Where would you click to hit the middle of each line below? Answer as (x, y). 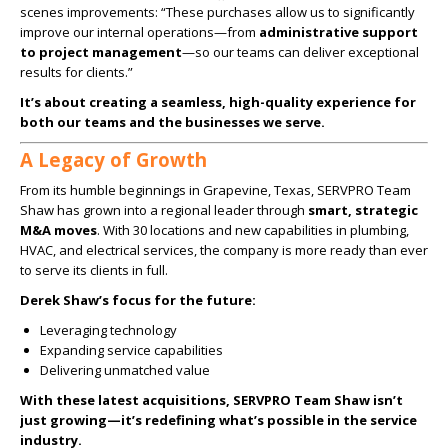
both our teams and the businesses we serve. (172, 121)
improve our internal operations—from (139, 31)
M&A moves (58, 230)
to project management (101, 51)
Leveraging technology (108, 330)
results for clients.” (76, 71)
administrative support (338, 31)
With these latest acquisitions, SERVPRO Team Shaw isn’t (211, 400)
